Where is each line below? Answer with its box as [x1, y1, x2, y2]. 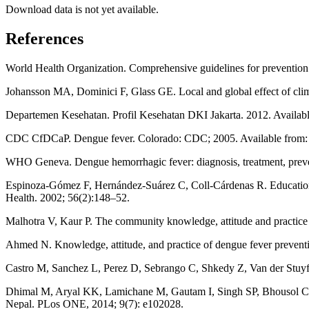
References [6, 30, 83, 48]
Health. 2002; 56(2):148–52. [6, 191, 130, 203]
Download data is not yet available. [6, 3, 159, 16]
